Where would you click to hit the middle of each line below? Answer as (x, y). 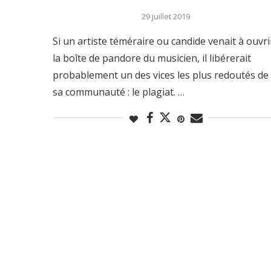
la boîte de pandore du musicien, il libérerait (152, 58)
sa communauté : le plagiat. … (119, 92)
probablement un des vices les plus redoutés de (161, 75)
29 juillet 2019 (166, 16)
